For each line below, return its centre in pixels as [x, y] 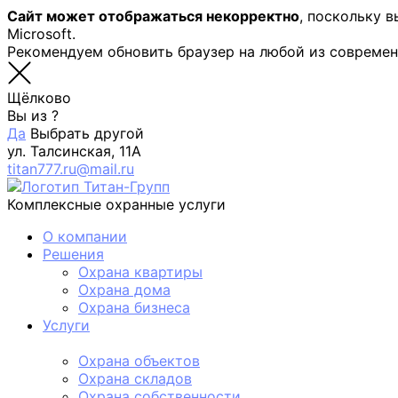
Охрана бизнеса [134, 307]
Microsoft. [41, 34]
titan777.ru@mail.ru [71, 169]
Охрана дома [124, 290]
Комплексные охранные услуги [116, 204]
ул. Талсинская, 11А [74, 151]
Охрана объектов [139, 361]
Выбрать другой [87, 133]
